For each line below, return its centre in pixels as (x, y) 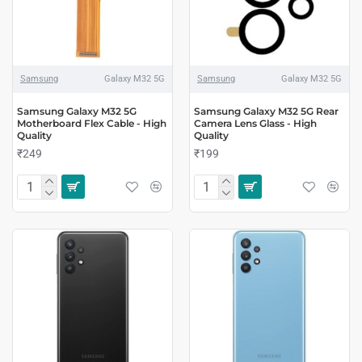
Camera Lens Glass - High (255, 123)
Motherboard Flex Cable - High (92, 123)
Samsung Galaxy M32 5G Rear (266, 111)
